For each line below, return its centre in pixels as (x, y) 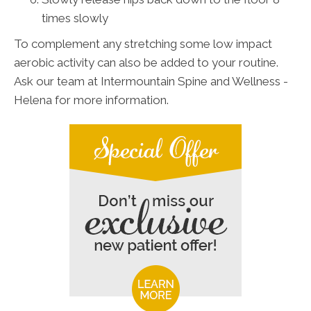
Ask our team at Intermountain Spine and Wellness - (151, 81)
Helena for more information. (91, 100)
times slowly (75, 18)
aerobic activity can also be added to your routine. (146, 62)
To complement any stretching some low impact (143, 43)
